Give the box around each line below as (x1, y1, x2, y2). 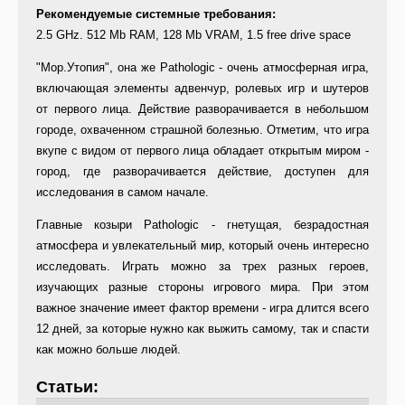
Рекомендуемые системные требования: (36, 7, 279, 22)
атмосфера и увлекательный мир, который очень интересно (36, 239, 369, 253)
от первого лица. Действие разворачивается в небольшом (36, 102, 369, 117)
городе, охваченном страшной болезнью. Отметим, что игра (36, 123, 369, 137)
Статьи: (36, 377, 103, 396)
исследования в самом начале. (36, 185, 209, 200)
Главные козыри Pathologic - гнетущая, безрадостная (36, 218, 369, 232)
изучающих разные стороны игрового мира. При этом (36, 280, 369, 295)
